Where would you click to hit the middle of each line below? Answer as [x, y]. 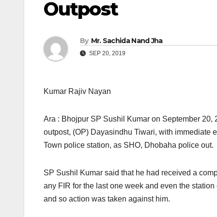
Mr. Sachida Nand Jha [127, 41]
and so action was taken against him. [107, 199]
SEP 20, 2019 [107, 54]
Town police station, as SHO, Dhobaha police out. [129, 145]
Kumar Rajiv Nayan [77, 92]
